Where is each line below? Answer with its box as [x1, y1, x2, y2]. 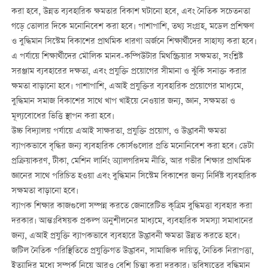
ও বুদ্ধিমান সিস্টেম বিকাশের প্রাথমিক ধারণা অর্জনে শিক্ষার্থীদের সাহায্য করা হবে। [11, 35, 257, 49]
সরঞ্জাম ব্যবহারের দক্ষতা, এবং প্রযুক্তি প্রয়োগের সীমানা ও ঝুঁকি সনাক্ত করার [11, 65, 246, 79]
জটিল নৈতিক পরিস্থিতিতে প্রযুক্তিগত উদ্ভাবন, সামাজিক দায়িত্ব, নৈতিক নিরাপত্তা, [11, 245, 254, 258]
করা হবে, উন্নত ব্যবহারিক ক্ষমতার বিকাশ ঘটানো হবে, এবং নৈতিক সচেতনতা [11, 5, 250, 19]
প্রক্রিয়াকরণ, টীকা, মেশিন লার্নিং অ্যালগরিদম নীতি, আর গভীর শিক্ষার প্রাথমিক [11, 155, 251, 169]
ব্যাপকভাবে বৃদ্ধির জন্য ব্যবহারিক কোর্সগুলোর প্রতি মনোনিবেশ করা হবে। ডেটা [11, 140, 254, 154]
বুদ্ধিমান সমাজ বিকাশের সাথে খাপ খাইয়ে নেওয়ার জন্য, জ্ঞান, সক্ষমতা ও [11, 95, 235, 109]
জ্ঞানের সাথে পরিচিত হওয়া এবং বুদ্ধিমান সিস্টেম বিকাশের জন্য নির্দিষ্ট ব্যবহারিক [11, 170, 257, 184]
